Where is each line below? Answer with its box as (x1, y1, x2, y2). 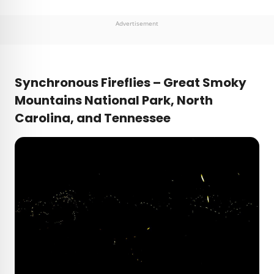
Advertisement (116, 19, 158, 28)
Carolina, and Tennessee (15, 109, 171, 127)
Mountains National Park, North (15, 92, 213, 109)
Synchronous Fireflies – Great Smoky (15, 74, 246, 92)
